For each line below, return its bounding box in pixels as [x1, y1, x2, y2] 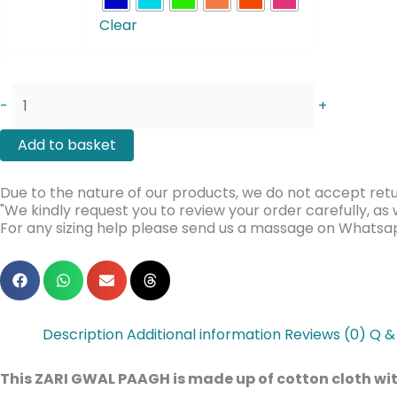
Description [43, 324, 123, 346]
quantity [11, 39, 68, 60]
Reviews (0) [284, 324, 366, 346]
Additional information [127, 324, 281, 346]
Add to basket [18, 135, 116, 156]
